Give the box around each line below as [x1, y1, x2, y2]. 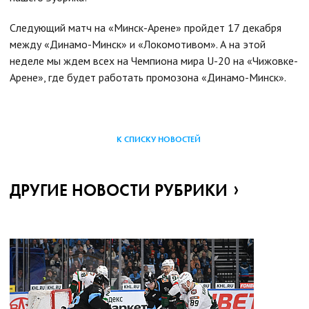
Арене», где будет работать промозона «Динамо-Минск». [10, 70, 286, 84]
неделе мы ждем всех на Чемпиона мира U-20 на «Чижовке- [10, 53, 298, 68]
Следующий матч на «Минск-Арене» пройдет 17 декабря [10, 20, 281, 34]
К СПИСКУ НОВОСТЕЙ [117, 133, 201, 145]
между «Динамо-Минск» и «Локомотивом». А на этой [10, 37, 266, 51]
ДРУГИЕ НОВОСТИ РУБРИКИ [10, 179, 228, 201]
